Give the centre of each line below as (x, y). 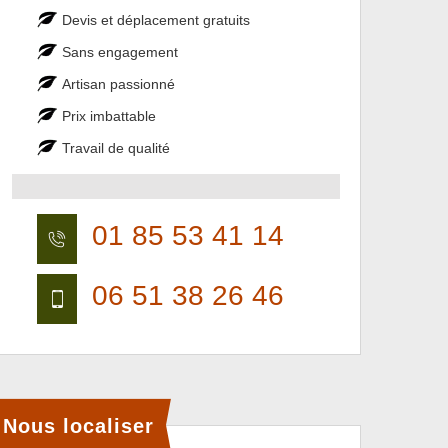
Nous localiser (78, 425)
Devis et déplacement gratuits (156, 20)
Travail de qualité (116, 148)
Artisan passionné (118, 84)
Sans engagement (120, 52)
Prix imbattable (109, 116)
